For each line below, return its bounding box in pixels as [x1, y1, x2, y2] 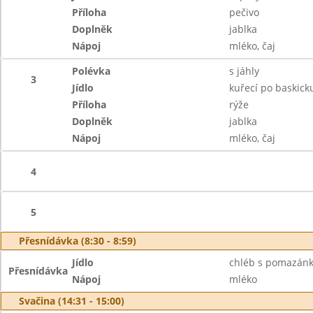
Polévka [72, 64, 111, 78]
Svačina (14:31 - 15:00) [19, 294, 124, 307]
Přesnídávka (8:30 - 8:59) [19, 234, 136, 247]
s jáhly [228, 64, 259, 78]
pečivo [228, 6, 259, 19]
